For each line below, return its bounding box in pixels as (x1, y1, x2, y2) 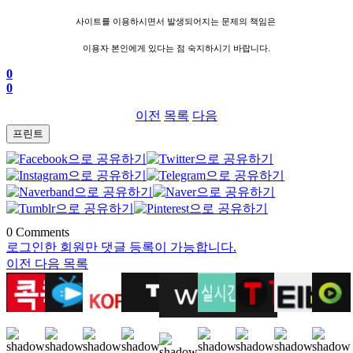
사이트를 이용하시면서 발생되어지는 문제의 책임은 (75, 17, 278, 27)
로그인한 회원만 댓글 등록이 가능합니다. (6, 240, 236, 255)
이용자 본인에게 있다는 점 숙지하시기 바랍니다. (83, 43, 270, 54)
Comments (13, 225, 69, 240)
